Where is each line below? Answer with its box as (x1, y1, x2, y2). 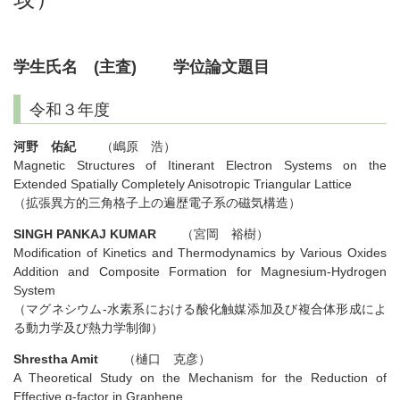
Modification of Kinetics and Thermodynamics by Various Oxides (13, 246, 387, 261)
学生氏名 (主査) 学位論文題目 (13, 58, 270, 77)
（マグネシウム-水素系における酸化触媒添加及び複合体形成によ (13, 302, 387, 317)
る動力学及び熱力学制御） (13, 321, 163, 336)
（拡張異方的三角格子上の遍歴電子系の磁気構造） (13, 196, 301, 211)
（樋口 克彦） (98, 352, 211, 367)
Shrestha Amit (13, 352, 98, 367)
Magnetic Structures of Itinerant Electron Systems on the (13, 158, 387, 173)
